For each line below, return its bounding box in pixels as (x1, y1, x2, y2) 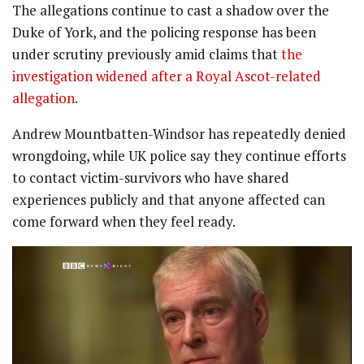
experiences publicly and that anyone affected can (12, 190, 325, 210)
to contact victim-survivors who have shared (12, 168, 289, 188)
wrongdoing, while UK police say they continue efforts (12, 146, 346, 166)
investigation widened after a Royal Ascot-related (12, 67, 321, 86)
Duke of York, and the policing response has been (12, 23, 316, 42)
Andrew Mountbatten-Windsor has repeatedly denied (12, 124, 346, 144)
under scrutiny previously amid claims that (12, 45, 281, 64)
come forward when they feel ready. (12, 212, 236, 232)
